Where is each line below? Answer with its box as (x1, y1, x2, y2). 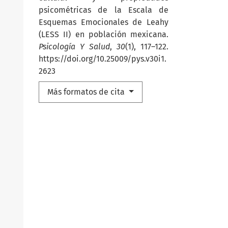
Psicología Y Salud (39, 42, 110, 52)
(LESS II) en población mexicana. (39, 30, 168, 40)
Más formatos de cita (47, 87, 127, 97)
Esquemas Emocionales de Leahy (39, 17, 168, 27)
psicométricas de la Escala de (39, 5, 168, 15)
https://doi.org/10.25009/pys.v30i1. (39, 54, 166, 64)
